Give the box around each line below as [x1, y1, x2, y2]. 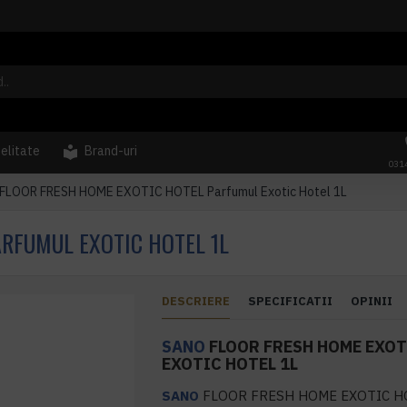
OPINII [351, 293, 393, 309]
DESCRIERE [162, 293, 231, 309]
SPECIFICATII [248, 293, 333, 309]
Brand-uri [84, 143, 137, 159]
